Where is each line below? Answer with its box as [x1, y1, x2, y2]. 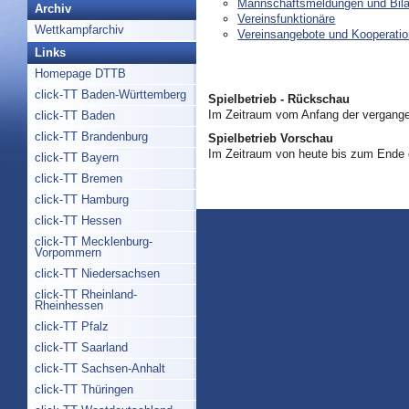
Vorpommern [35, 246, 101, 259]
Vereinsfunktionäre [237, 11, 336, 26]
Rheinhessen [35, 299, 103, 312]
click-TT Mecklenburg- [35, 235, 152, 248]
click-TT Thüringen [35, 383, 133, 396]
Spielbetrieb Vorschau [207, 131, 333, 146]
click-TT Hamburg [35, 193, 129, 206]
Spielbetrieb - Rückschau [207, 91, 350, 106]
